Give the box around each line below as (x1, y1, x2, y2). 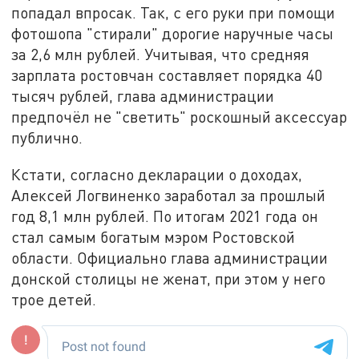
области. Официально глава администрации (11, 248, 329, 267)
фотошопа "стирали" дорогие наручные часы (11, 23, 334, 42)
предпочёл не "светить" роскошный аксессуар (11, 107, 348, 126)
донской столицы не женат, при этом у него (11, 268, 326, 288)
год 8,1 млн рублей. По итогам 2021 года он (11, 206, 319, 225)
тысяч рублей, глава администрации (11, 86, 275, 105)
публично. (11, 127, 83, 147)
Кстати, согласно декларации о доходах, (11, 164, 303, 184)
